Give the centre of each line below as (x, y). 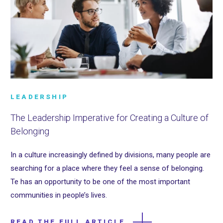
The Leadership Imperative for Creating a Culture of (110, 117)
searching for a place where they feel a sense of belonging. (107, 168)
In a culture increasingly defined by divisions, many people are (111, 155)
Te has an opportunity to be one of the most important (100, 181)
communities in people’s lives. (59, 195)
